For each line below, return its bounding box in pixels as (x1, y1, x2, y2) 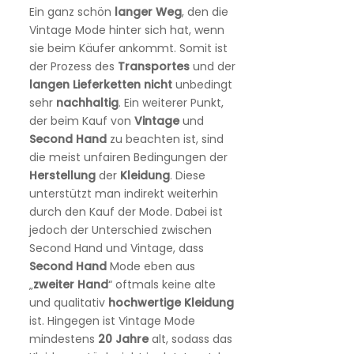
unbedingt (171, 77, 232, 93)
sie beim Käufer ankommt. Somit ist (28, 40, 228, 57)
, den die (181, 4, 228, 21)
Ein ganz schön (28, 4, 115, 21)
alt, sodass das (148, 331, 232, 348)
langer (114, 4, 153, 21)
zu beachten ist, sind (106, 131, 224, 148)
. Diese (169, 168, 205, 184)
